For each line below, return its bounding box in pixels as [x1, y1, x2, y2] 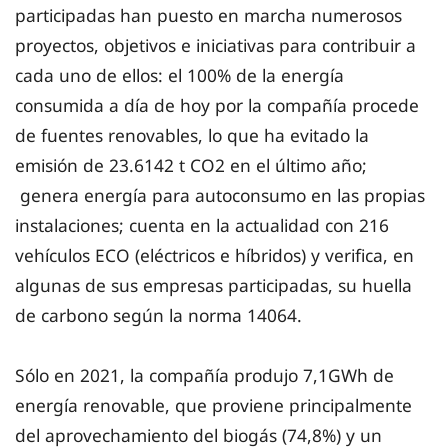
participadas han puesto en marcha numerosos [15, 3, 402, 28]
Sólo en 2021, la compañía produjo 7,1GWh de [15, 363, 394, 388]
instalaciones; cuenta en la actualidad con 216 [15, 213, 389, 238]
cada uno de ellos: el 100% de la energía [15, 63, 344, 88]
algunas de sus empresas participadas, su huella [15, 273, 412, 298]
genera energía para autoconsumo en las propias [15, 183, 425, 208]
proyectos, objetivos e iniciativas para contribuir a [15, 33, 416, 58]
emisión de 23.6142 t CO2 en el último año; [15, 153, 367, 178]
